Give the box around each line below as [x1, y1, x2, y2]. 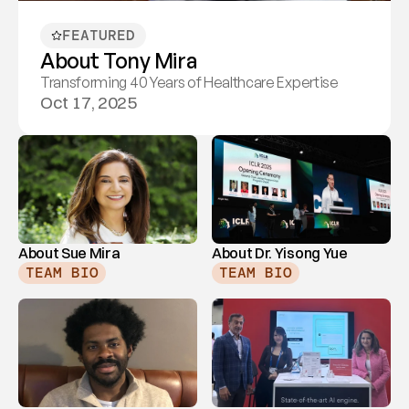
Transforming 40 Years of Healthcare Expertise [40, 73, 339, 91]
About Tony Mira [40, 47, 198, 74]
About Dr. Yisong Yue [212, 244, 348, 262]
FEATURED [62, 26, 135, 45]
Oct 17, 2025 [40, 91, 137, 113]
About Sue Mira [18, 244, 121, 262]
